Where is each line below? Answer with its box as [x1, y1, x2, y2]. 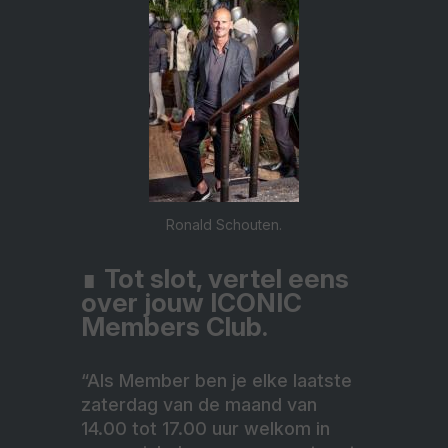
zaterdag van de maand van [81, 393, 317, 415]
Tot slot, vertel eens [98, 262, 349, 294]
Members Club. [81, 310, 268, 342]
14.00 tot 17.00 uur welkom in [81, 417, 330, 439]
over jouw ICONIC [81, 286, 302, 318]
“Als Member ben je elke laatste [81, 369, 352, 391]
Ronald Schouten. [166, 215, 282, 233]
